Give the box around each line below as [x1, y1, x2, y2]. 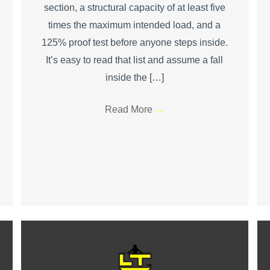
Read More [104, 104, 155, 115]
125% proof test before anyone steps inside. [41, 37, 228, 48]
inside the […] [105, 72, 164, 83]
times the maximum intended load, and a [48, 19, 221, 30]
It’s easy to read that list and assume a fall [46, 54, 224, 65]
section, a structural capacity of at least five [43, 2, 225, 13]
